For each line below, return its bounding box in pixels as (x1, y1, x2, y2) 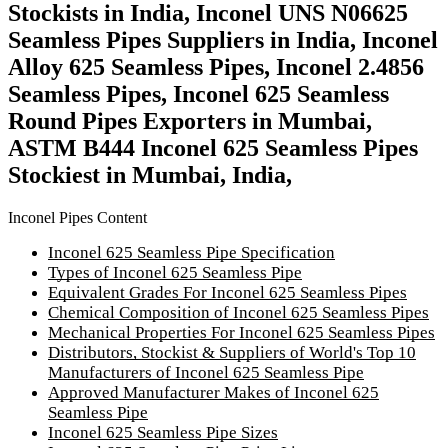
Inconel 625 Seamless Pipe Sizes (48, 422, 278, 442)
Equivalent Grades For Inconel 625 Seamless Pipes (48, 282, 407, 302)
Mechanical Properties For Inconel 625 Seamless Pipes (48, 322, 435, 342)
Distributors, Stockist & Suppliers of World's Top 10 (48, 342, 416, 362)
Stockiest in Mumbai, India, (8, 162, 292, 189)
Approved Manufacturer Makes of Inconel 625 (48, 382, 379, 402)
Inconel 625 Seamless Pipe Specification (48, 242, 335, 262)
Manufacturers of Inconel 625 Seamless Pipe (48, 362, 364, 382)
